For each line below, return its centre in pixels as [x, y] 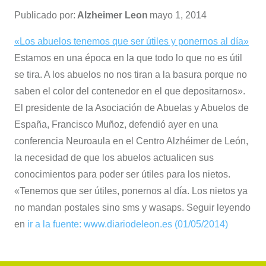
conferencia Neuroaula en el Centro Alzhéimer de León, [131, 141]
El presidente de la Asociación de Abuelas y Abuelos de [132, 108]
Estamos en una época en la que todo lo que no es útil [128, 58]
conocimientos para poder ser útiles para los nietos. [122, 174]
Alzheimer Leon [113, 15]
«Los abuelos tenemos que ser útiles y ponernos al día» [132, 41]
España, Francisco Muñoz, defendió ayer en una [116, 124]
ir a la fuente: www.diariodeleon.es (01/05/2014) [128, 224]
